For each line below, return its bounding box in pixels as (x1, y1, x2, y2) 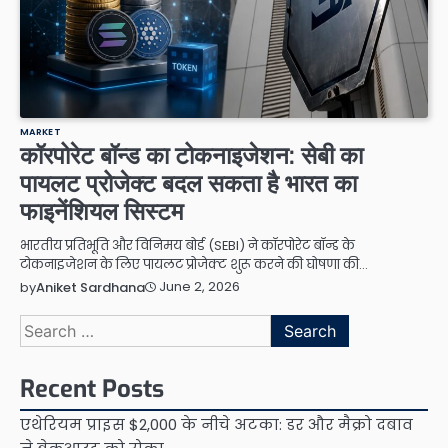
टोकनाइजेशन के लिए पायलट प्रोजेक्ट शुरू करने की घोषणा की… (20, 254, 368, 274)
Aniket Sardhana (36, 277, 145, 297)
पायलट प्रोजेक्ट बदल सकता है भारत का (20, 167, 357, 200)
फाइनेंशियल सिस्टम (20, 195, 183, 228)
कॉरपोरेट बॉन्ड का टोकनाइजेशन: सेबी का (20, 139, 363, 172)
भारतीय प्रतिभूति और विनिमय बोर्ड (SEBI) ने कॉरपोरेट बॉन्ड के (20, 235, 355, 255)
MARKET (20, 124, 61, 138)
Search (19, 313, 75, 337)
